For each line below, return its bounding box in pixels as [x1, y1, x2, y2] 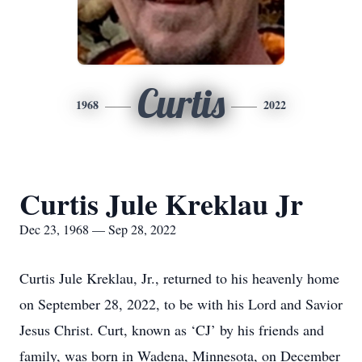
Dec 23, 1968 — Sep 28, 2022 [19, 221, 176, 238]
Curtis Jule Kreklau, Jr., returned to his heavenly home [19, 268, 339, 288]
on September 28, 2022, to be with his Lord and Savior [19, 294, 343, 314]
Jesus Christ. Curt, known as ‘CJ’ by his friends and [19, 320, 324, 339]
